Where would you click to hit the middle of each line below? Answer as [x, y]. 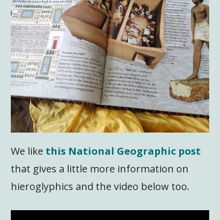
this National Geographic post [124, 151]
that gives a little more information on [100, 168]
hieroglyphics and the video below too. [100, 186]
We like [28, 151]
